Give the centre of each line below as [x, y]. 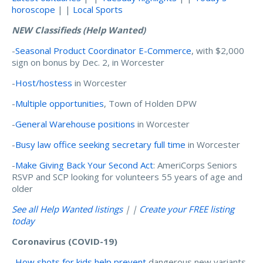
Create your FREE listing [187, 209]
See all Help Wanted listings [67, 209]
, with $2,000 [218, 50]
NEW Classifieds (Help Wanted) [79, 30]
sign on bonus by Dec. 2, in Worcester [88, 62]
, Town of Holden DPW [150, 103]
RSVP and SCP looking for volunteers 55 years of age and [127, 176]
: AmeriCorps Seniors [195, 165]
